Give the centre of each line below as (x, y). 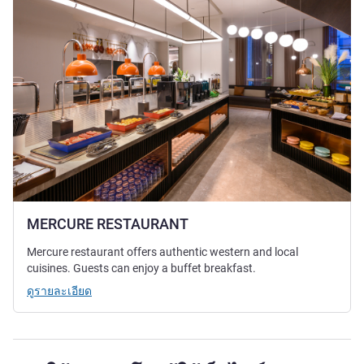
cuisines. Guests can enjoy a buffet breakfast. (141, 269)
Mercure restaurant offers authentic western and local (162, 252)
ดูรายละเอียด (59, 291)
